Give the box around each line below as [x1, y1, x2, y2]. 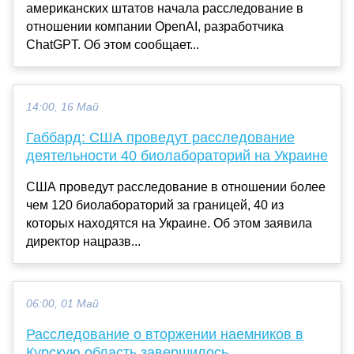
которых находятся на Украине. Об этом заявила [26, 216, 312, 230]
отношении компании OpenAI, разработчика [26, 19, 284, 33]
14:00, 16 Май [26, 100, 99, 113]
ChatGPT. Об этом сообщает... [26, 37, 199, 51]
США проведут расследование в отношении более [26, 179, 326, 194]
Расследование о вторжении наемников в [26, 326, 303, 342]
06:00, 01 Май [26, 297, 99, 310]
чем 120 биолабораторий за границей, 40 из [26, 198, 284, 212]
